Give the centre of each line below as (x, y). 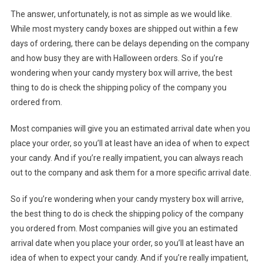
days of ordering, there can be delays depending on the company (130, 44)
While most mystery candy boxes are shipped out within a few (124, 29)
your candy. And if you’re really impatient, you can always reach (127, 158)
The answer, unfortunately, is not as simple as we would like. (121, 14)
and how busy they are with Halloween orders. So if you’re (117, 58)
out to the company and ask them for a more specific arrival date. (131, 173)
